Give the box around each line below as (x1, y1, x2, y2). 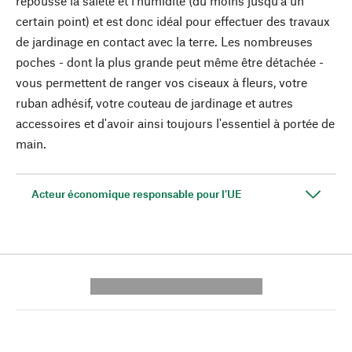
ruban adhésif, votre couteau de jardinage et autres (16, 95, 293, 110)
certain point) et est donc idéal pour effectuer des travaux (16, 13, 330, 28)
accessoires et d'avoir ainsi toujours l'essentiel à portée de (16, 115, 335, 130)
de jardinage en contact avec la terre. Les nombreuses (16, 34, 313, 49)
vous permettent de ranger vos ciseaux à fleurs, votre (16, 75, 307, 90)
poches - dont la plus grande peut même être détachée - (16, 54, 324, 69)
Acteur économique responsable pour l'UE (31, 187, 242, 200)
